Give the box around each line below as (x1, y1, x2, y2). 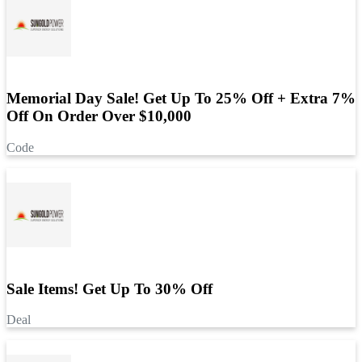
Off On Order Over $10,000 (6, 107, 192, 125)
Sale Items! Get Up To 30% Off (6, 280, 213, 297)
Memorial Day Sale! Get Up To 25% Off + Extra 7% (6, 90, 356, 107)
